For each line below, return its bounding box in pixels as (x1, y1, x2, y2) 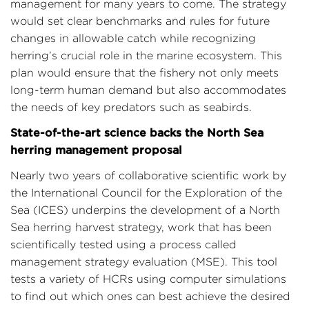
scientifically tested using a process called (10, 238, 237, 250)
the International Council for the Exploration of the (10, 186, 282, 199)
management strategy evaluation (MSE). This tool (10, 255, 277, 268)
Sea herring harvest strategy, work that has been (10, 221, 272, 233)
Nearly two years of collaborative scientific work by (10, 169, 286, 181)
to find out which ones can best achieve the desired (10, 290, 290, 302)
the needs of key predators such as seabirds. (10, 101, 252, 113)
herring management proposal (10, 143, 182, 156)
